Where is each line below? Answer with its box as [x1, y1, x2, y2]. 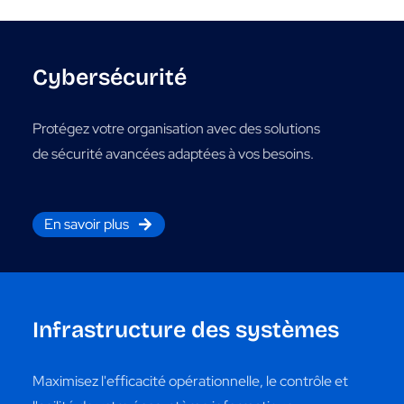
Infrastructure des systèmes [32, 317, 339, 344]
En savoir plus [43, 215, 129, 234]
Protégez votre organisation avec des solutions [32, 119, 320, 139]
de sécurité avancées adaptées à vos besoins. [32, 144, 314, 164]
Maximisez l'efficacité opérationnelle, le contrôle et [32, 372, 348, 390]
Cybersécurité [32, 64, 187, 92]
